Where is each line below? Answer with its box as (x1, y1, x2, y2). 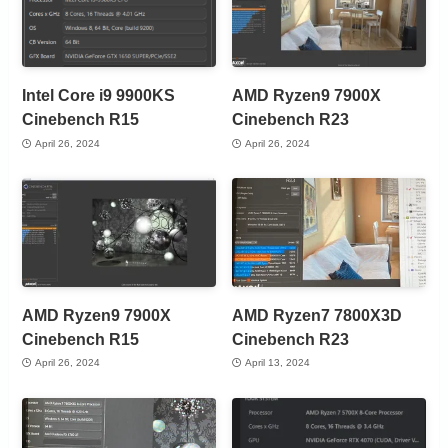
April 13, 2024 (244, 357, 310, 369)
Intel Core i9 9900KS (22, 86, 176, 105)
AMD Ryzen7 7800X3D (232, 305, 403, 324)
